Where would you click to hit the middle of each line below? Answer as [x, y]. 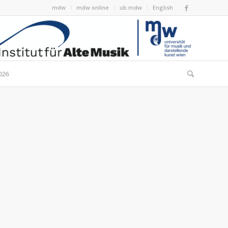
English [163, 7]
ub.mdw [131, 7]
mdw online [93, 7]
